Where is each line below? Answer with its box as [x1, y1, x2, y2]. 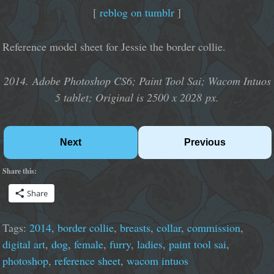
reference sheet [54, 253, 121, 268]
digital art [2, 236, 46, 251]
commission [187, 220, 241, 235]
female [74, 236, 104, 251]
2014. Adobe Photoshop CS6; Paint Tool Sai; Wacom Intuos [3, 73, 271, 88]
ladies [137, 236, 163, 251]
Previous [184, 136, 226, 147]
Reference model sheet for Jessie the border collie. [2, 39, 226, 54]
